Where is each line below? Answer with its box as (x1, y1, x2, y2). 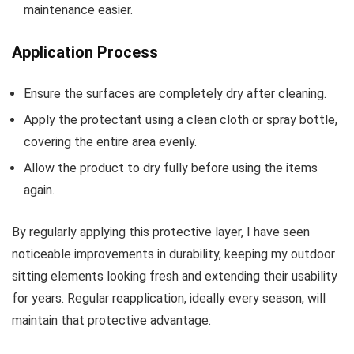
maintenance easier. (24, 2, 133, 18)
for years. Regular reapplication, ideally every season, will (12, 291, 326, 307)
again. (24, 183, 55, 198)
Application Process (12, 43, 158, 62)
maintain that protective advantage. (12, 313, 211, 329)
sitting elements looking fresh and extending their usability (12, 269, 337, 284)
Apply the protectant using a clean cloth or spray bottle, (24, 112, 337, 128)
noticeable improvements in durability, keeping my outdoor (12, 247, 335, 262)
